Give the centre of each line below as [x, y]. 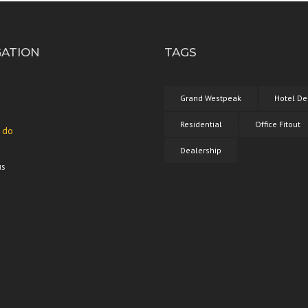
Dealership [201, 151]
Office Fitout [278, 124]
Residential [201, 124]
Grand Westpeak [211, 98]
